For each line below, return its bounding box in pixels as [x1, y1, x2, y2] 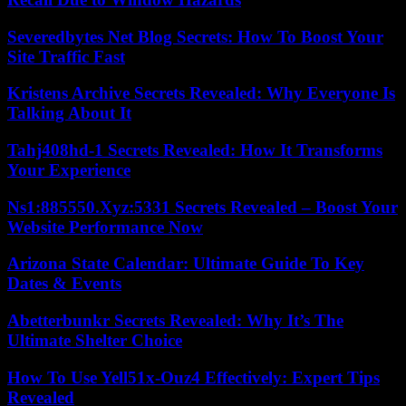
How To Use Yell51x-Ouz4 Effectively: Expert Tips [7, 367, 380, 387]
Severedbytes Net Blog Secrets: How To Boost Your [7, 26, 383, 46]
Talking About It [7, 103, 131, 123]
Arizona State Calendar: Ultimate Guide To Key [7, 254, 364, 274]
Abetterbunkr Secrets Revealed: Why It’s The [7, 311, 343, 331]
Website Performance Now [7, 217, 203, 237]
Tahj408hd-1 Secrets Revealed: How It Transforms [7, 140, 382, 159]
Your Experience [7, 159, 130, 179]
